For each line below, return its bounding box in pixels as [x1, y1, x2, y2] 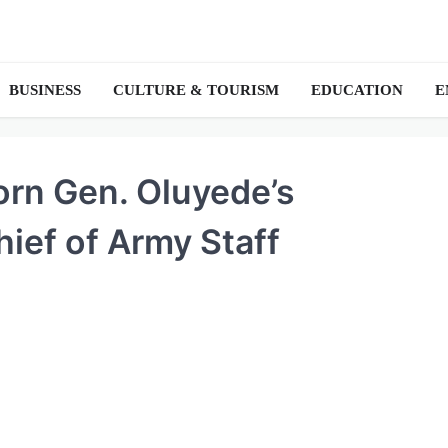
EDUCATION [311, 81, 403, 98]
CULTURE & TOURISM [113, 81, 279, 98]
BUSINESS [9, 81, 81, 98]
